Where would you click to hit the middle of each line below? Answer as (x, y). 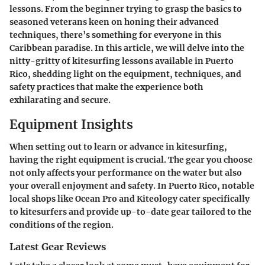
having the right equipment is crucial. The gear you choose (131, 160)
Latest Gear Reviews (58, 247)
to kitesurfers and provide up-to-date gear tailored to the (130, 212)
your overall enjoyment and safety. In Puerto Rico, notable (132, 186)
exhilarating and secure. (60, 100)
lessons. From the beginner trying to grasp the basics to (126, 9)
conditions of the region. (62, 225)
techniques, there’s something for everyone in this (115, 35)
